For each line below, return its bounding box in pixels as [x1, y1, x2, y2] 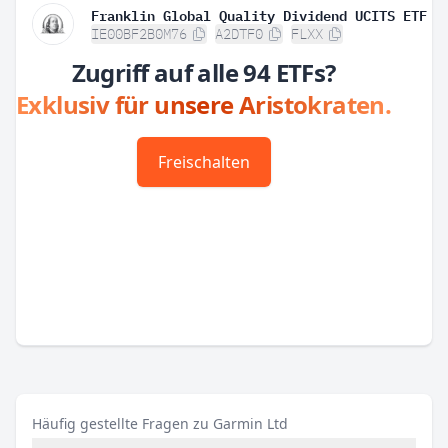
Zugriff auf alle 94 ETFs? [71, 56, 336, 89]
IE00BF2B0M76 [91, 25, 187, 43]
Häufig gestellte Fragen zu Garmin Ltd [32, 414, 288, 433]
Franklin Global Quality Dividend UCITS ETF [91, 3, 427, 25]
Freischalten [157, 151, 250, 173]
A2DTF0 [215, 25, 263, 43]
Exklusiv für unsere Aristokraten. [16, 88, 392, 121]
